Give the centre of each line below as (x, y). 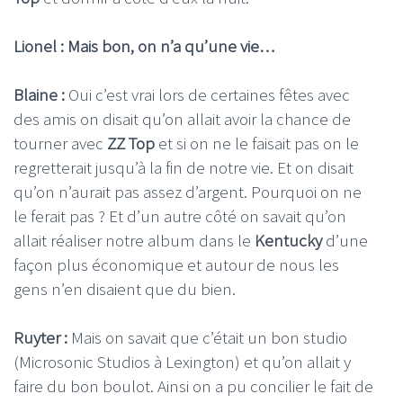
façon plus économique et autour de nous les (176, 265)
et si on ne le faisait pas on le (257, 143)
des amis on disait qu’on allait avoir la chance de (182, 119)
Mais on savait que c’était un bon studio (207, 338)
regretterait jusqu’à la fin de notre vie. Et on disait (184, 168)
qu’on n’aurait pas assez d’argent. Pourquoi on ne (188, 192)
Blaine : (41, 95)
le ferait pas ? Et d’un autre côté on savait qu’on (180, 216)
